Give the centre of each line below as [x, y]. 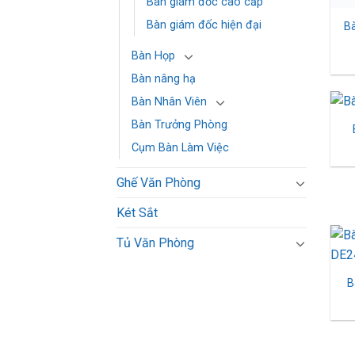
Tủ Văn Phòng [155, 243]
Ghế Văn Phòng [158, 183]
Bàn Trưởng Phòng [179, 125]
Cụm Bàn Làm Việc [180, 148]
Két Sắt [137, 213]
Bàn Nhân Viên [169, 102]
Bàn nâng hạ [164, 79]
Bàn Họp [153, 56]
